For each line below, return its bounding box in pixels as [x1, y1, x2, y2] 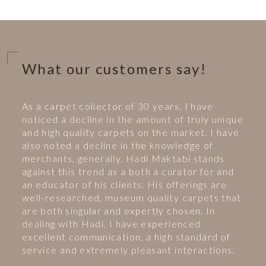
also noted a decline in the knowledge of [22, 139, 214, 151]
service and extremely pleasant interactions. [22, 243, 235, 255]
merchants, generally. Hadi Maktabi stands [22, 152, 225, 164]
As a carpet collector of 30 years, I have [22, 100, 214, 112]
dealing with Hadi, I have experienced [22, 217, 201, 229]
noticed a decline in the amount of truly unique [22, 113, 243, 125]
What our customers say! [22, 59, 207, 77]
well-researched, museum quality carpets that [22, 191, 242, 203]
